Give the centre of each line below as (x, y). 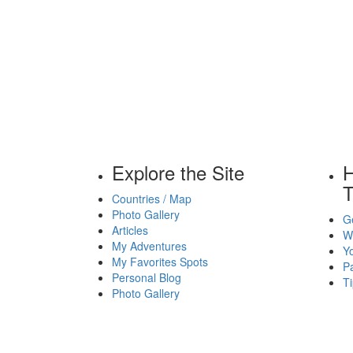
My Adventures (149, 246)
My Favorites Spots (160, 262)
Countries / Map (152, 199)
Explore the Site (178, 173)
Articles (130, 230)
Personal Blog (147, 278)
